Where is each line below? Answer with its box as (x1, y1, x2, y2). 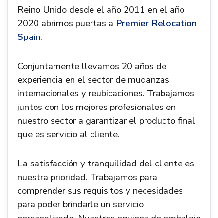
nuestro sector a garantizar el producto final (18, 114, 195, 127)
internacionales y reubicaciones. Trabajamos (18, 87, 194, 100)
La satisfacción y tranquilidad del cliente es (18, 157, 194, 170)
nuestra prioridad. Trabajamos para (18, 171, 157, 183)
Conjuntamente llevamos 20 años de (18, 60, 166, 73)
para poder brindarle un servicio (18, 198, 144, 211)
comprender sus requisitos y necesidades (18, 184, 183, 197)
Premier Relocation (116, 17, 197, 30)
